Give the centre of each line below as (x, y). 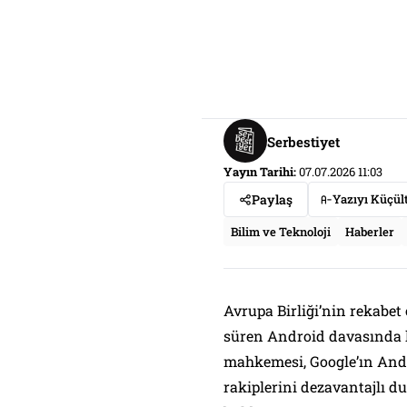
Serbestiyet (303, 141)
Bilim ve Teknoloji (281, 232)
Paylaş (272, 199)
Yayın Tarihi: (260, 172)
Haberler (370, 232)
